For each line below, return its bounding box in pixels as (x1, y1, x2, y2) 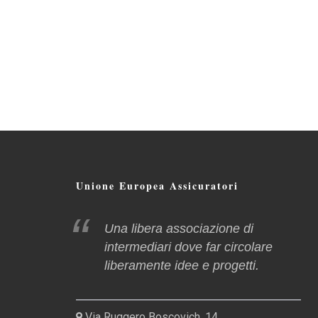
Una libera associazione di (104, 221, 253, 236)
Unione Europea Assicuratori (76, 178, 238, 193)
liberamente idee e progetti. (104, 258, 259, 273)
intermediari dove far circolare (104, 240, 273, 254)
